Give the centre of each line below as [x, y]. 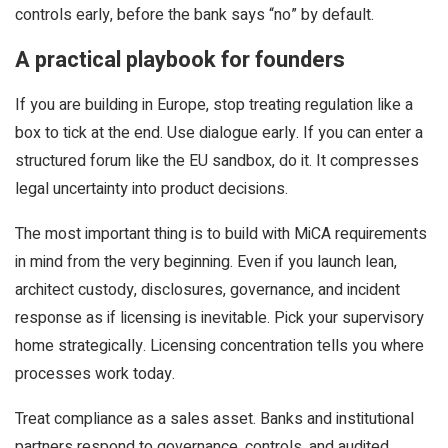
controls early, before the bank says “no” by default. [194, 15]
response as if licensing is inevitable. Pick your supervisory [219, 318]
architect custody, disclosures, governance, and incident [207, 290]
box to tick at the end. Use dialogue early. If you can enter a [219, 133]
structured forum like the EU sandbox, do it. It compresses [217, 161]
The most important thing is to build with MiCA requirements [221, 234]
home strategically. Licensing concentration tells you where [219, 346]
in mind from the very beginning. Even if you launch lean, [206, 262]
